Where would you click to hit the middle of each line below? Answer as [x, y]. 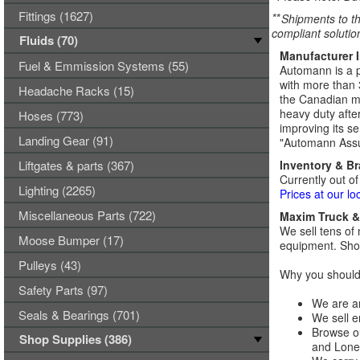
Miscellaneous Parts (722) [87, 215]
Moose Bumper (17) [71, 240]
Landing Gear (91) [66, 140]
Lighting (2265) [57, 190]
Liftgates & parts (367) [76, 165]
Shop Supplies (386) [76, 339]
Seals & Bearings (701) [79, 315]
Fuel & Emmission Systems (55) [104, 65]
